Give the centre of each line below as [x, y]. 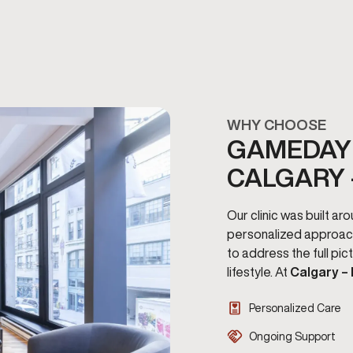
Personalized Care [295, 308]
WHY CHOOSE [277, 125]
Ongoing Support [292, 337]
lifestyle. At [258, 272]
